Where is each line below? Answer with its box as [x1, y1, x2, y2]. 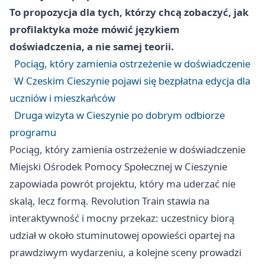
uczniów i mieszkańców [9, 91, 115, 105]
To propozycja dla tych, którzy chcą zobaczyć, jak [9, 5, 248, 20]
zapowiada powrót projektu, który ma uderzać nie [9, 177, 235, 191]
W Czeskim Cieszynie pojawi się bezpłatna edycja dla [14, 74, 250, 88]
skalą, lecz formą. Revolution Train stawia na [9, 194, 209, 208]
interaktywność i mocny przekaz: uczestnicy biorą [9, 211, 234, 225]
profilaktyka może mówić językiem [9, 22, 179, 37]
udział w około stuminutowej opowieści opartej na [9, 228, 235, 243]
